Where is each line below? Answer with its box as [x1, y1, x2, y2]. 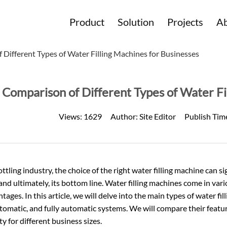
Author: [110, 111, 139, 121]
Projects [167, 16, 204, 28]
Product [69, 16, 105, 28]
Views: [58, 111, 84, 121]
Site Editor [139, 111, 176, 121]
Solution [118, 16, 155, 28]
